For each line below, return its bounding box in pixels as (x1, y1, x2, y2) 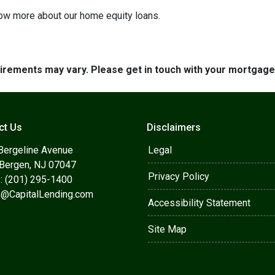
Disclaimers (147, 122, 201, 133)
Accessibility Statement (148, 197, 250, 209)
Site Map (148, 223, 187, 235)
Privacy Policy (148, 171, 209, 182)
